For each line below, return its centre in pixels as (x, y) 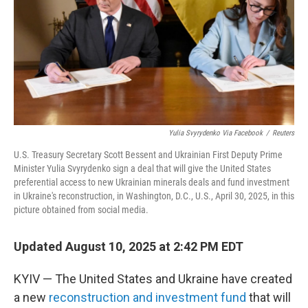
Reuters (283, 133)
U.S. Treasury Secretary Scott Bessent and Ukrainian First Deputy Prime (148, 155)
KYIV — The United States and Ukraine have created (153, 279)
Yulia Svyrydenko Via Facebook (216, 133)
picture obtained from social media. (81, 210)
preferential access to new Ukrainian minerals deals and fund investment (152, 182)
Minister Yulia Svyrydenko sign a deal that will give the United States (142, 168)
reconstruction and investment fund (147, 297)
